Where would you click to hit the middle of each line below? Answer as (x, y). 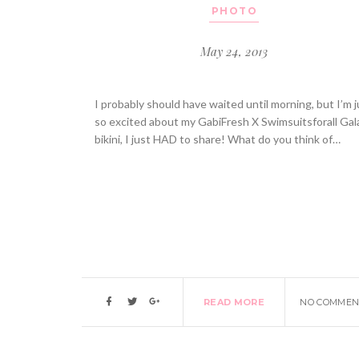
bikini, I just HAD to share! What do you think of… (217, 139)
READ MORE (234, 303)
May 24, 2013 (234, 51)
